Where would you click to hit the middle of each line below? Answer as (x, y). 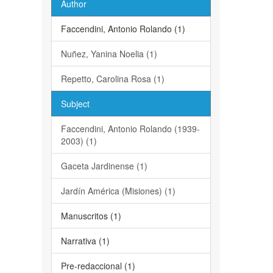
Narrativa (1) (85, 241)
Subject (75, 104)
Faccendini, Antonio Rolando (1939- (130, 129)
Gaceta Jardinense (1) (104, 166)
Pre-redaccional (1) (98, 266)
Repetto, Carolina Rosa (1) (112, 79)
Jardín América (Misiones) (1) (118, 191)
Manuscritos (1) (91, 216)
